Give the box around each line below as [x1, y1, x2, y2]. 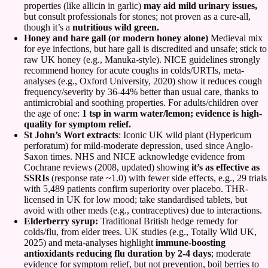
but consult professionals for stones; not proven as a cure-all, [24, 11, 251, 22]
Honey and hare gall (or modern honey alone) [24, 33, 208, 44]
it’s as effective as [189, 162, 260, 173]
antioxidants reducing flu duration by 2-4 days [24, 248, 211, 259]
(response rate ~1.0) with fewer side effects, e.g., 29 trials [49, 173, 267, 184]
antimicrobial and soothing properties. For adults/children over [24, 98, 258, 108]
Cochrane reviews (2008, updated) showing [24, 162, 189, 173]
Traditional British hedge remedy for [98, 216, 237, 227]
